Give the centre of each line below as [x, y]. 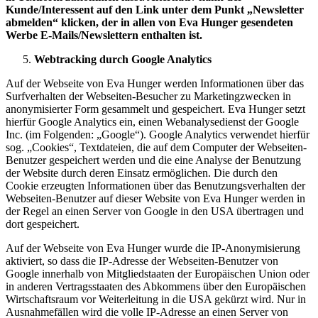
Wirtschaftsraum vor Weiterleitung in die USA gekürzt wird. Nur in [156, 299]
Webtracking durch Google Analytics [123, 59]
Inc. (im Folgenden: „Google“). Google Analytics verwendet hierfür [158, 134]
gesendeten [267, 22]
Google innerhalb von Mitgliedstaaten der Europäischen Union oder [158, 273]
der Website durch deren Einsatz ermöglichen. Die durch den [142, 172]
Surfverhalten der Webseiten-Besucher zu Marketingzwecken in [148, 96]
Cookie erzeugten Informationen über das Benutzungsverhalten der [155, 185]
